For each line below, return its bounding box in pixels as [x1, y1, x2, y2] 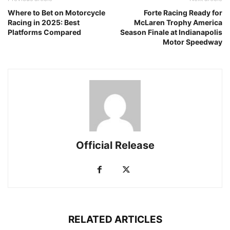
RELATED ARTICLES [68, 214, 162, 226]
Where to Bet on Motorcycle [8, 8, 105, 17]
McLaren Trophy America [134, 18, 222, 27]
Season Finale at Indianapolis [120, 28, 222, 37]
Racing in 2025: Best [8, 18, 80, 27]
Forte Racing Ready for [144, 8, 222, 17]
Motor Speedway [163, 37, 222, 47]
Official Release [75, 139, 155, 152]
